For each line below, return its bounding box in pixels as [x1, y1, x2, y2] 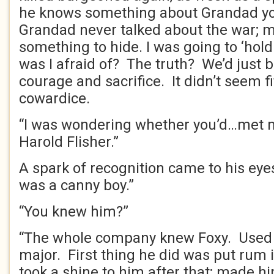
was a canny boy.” [19, 177, 134, 194]
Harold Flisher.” [19, 133, 119, 150]
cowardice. [19, 90, 90, 107]
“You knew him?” [19, 203, 128, 220]
